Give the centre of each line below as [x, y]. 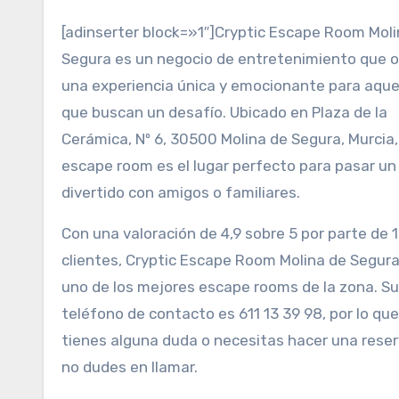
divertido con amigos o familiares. [181, 192]
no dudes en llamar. [130, 367]
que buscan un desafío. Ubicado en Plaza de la [224, 112]
